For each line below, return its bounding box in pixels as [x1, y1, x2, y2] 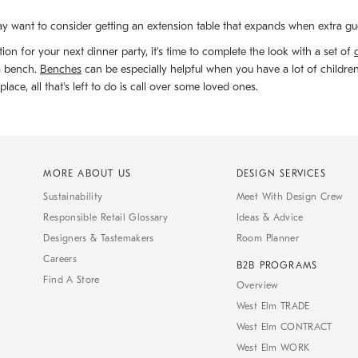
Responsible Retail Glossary [43, 212, 169, 224]
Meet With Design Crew [236, 191, 343, 203]
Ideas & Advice [236, 212, 304, 224]
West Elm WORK [236, 342, 310, 354]
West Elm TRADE [236, 300, 310, 312]
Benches [40, 62, 82, 77]
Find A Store [43, 274, 100, 286]
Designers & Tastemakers [43, 233, 154, 245]
